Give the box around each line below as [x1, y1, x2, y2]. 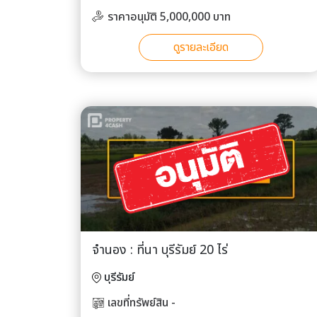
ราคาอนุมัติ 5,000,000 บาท [108, 8, 231, 25]
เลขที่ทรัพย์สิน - [108, 294, 175, 312]
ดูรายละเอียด [173, 38, 229, 56]
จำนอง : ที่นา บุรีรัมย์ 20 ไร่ [92, 241, 228, 260]
